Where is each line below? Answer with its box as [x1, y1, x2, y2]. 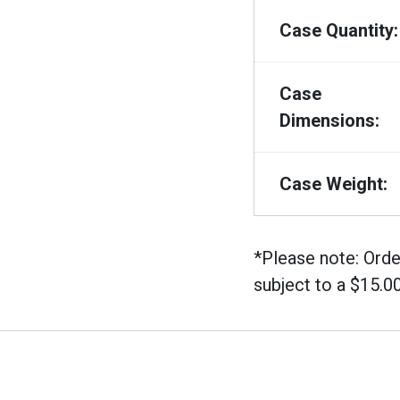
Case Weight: [279, 172, 387, 195]
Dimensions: [279, 109, 379, 131]
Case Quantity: [279, 19, 398, 41]
